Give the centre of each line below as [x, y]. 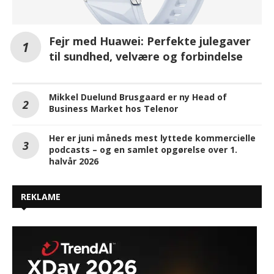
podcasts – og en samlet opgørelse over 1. [143, 150]
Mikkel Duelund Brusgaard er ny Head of [138, 97]
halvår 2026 [74, 161]
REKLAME [41, 197]
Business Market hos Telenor [113, 109]
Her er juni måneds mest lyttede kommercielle [152, 138]
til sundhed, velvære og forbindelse [146, 57]
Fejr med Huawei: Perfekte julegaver [150, 41]
